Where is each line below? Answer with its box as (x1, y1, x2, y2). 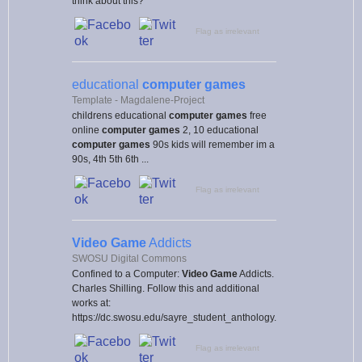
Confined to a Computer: (72, 267, 182, 280)
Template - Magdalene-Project (72, 94, 204, 106)
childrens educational (72, 109, 169, 121)
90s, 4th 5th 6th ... (72, 153, 149, 165)
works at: (72, 297, 111, 309)
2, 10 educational (180, 124, 259, 136)
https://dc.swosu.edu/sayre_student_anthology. (72, 311, 276, 323)
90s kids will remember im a (150, 138, 275, 150)
